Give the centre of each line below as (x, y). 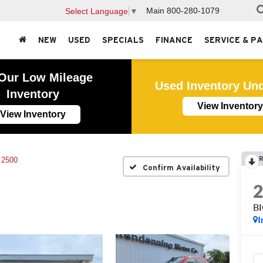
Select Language (97, 11)
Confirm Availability (181, 167)
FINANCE (174, 40)
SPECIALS (123, 40)
